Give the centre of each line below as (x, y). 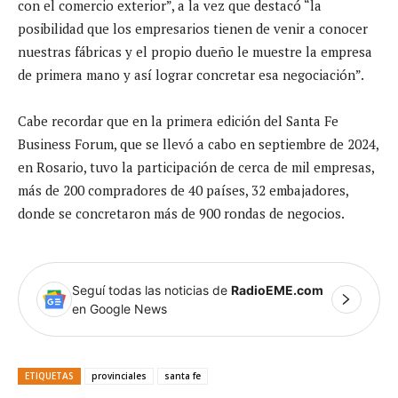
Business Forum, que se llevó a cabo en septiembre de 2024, (198, 143)
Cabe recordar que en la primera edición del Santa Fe (178, 120)
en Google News (119, 308)
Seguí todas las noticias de (151, 290)
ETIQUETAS (49, 375)
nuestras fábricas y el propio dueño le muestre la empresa (195, 51)
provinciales (119, 375)
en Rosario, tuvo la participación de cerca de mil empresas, (196, 167)
